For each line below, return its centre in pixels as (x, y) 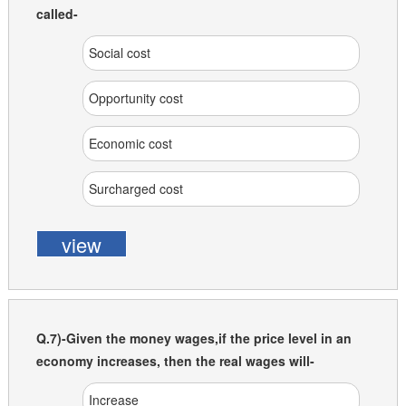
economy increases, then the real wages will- (175, 361)
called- (57, 14)
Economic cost (130, 143)
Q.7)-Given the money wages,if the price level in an (193, 338)
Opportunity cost (135, 98)
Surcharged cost (135, 188)
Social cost (119, 53)
